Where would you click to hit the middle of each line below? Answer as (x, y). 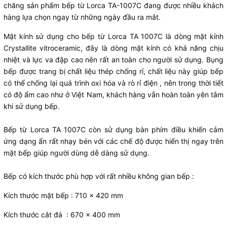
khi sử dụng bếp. (32, 106)
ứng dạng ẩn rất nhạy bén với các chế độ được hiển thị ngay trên (113, 141)
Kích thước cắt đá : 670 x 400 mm (62, 215)
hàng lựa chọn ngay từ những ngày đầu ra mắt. (82, 17)
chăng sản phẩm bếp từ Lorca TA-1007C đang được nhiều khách (113, 5)
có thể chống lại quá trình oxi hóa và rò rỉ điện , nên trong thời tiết (113, 83)
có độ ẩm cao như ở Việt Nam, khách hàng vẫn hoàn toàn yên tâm (113, 94)
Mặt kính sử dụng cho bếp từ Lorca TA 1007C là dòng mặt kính (113, 36)
